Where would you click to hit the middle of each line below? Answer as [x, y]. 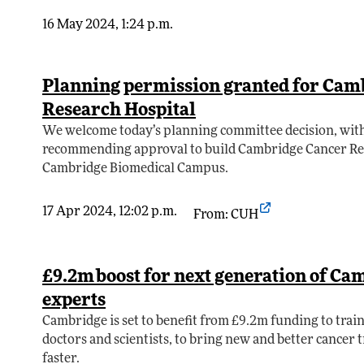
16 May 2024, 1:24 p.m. [108, 26]
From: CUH [226, 216]
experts [74, 301]
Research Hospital [119, 111]
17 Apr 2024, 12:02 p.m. [110, 212]
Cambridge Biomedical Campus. [135, 169]
